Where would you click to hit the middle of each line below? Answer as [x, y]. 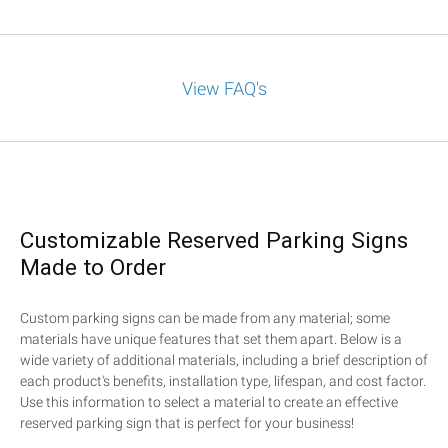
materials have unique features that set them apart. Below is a [211, 339]
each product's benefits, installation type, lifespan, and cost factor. [223, 381]
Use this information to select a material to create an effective [209, 402]
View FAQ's [224, 89]
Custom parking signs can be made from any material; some [205, 318]
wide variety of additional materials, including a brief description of [224, 360]
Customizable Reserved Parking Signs [214, 241]
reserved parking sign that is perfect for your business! [187, 423]
